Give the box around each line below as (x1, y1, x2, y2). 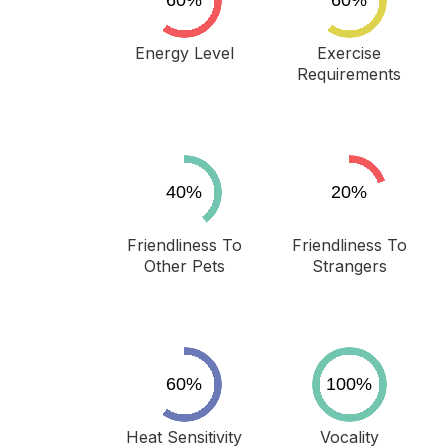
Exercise (317, 43, 382, 63)
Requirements (297, 64, 402, 84)
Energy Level (134, 43, 234, 63)
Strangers (311, 256, 387, 276)
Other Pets (143, 256, 225, 276)
